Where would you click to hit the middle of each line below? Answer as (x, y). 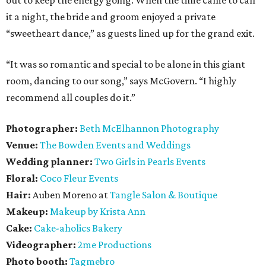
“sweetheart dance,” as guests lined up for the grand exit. (130, 33)
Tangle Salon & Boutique (164, 194)
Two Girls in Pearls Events (150, 161)
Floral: (22, 178)
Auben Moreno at (70, 194)
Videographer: (41, 244)
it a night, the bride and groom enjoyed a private (111, 16)
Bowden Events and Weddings (124, 145)
